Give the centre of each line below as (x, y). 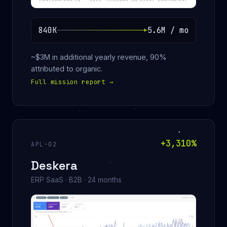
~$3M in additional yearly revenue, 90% (99, 57)
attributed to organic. (67, 68)
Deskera (54, 165)
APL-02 (44, 144)
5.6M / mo (168, 30)
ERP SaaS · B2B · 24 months (76, 180)
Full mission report (70, 82)
